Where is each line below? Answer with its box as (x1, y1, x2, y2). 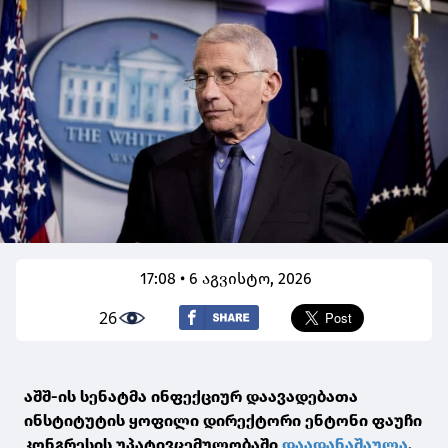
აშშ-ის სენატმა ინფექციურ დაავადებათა (24, 386, 358, 406)
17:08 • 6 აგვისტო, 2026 (139, 268, 312, 288)
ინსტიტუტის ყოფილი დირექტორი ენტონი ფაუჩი (24, 410, 422, 430)
